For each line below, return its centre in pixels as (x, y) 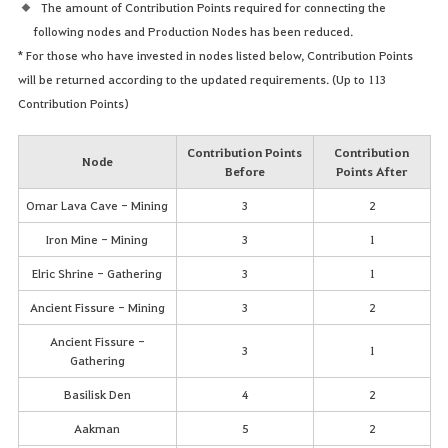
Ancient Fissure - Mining (97, 307)
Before (244, 171)
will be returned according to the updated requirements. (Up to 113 (201, 79)
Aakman (97, 428)
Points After (371, 171)
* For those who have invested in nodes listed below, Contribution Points (215, 55)
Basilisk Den (97, 394)
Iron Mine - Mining (97, 239)
